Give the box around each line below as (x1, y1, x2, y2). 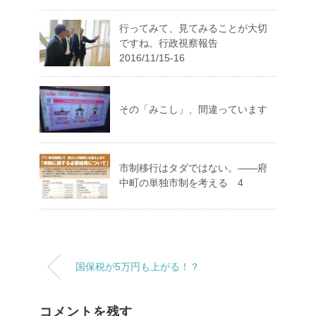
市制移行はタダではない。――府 (119, 162, 267, 174)
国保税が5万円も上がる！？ (75, 260, 200, 272)
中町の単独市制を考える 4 (119, 176, 243, 188)
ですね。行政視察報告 (119, 37, 228, 49)
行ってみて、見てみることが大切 (119, 22, 267, 34)
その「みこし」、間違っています (119, 103, 267, 115)
